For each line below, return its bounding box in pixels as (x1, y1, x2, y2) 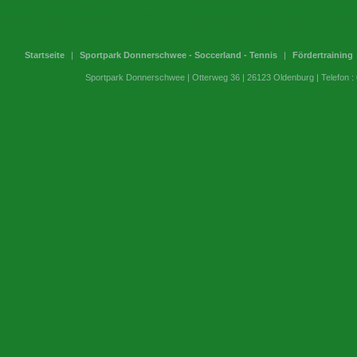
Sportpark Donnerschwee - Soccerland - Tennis (80, 50, 277, 60)
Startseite (25, 50, 65, 60)
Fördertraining (292, 50, 353, 60)
